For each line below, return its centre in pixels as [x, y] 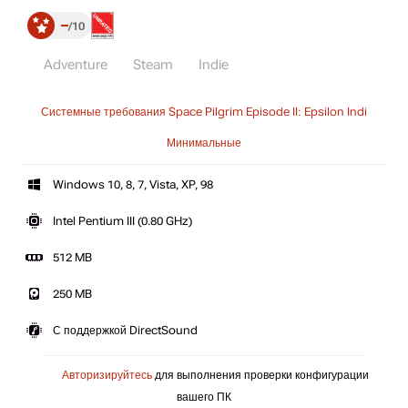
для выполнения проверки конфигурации [260, 375]
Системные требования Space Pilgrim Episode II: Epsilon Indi [204, 112]
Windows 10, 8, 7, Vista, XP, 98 [133, 185]
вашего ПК [204, 397]
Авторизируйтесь [107, 375]
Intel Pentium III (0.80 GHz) [122, 221]
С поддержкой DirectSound [125, 331]
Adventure [76, 65]
